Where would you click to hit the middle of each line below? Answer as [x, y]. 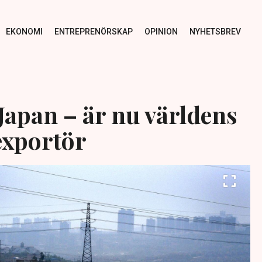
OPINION [161, 31]
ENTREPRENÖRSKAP [93, 31]
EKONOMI [24, 31]
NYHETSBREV [215, 31]
